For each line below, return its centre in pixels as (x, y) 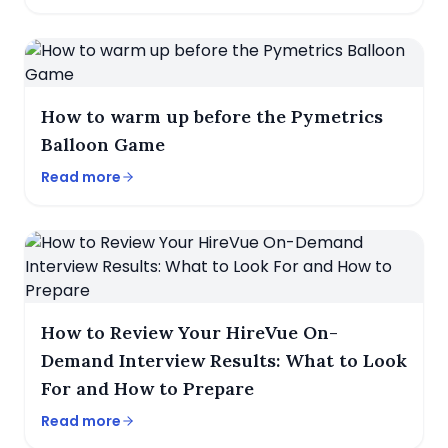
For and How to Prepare (147, 388)
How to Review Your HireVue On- (189, 332)
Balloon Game (103, 144)
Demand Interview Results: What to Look (224, 360)
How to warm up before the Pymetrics (212, 116)
